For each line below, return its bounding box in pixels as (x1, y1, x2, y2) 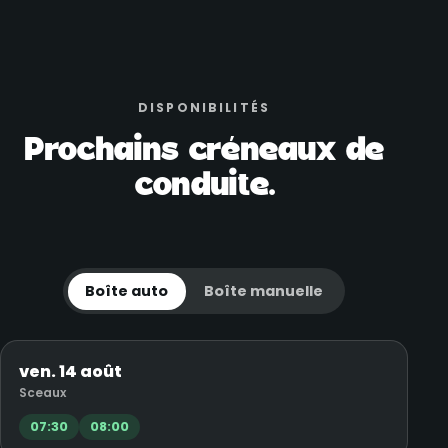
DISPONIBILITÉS (137, 99, 271, 117)
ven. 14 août (18, 359, 122, 383)
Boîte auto (85, 280, 169, 301)
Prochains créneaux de (24, 132, 384, 169)
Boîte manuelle (203, 280, 323, 301)
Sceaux (18, 383, 66, 401)
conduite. (134, 167, 274, 204)
